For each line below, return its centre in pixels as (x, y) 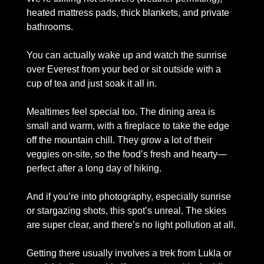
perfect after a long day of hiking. (95, 168)
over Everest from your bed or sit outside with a (124, 69)
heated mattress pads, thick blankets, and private (128, 12)
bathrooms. (51, 27)
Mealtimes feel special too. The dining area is (121, 111)
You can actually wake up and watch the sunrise (127, 55)
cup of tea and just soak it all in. (92, 83)
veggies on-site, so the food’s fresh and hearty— (127, 154)
